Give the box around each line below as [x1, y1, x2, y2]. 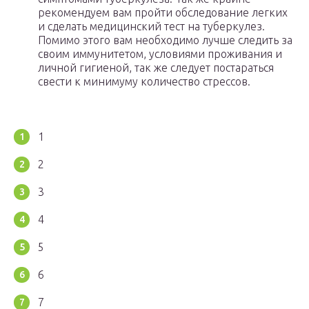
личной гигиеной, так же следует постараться [38, 61, 274, 74]
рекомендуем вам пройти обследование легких [38, 6, 288, 19]
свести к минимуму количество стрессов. [38, 75, 250, 88]
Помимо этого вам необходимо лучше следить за [38, 34, 292, 47]
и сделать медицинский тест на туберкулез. [38, 20, 265, 33]
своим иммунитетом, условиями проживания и [38, 48, 282, 61]
